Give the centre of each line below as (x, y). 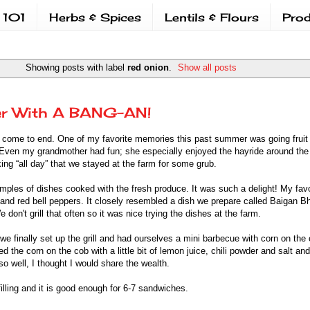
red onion (148, 68)
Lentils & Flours (212, 17)
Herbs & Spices (95, 17)
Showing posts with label (76, 68)
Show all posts (208, 68)
